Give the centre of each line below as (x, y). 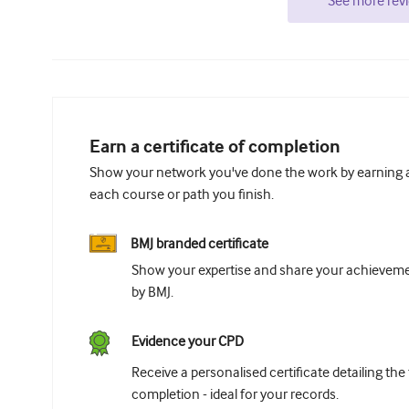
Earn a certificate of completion (215, 147)
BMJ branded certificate (199, 244)
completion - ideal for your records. (235, 395)
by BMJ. (152, 292)
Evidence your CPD (188, 341)
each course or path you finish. (182, 194)
